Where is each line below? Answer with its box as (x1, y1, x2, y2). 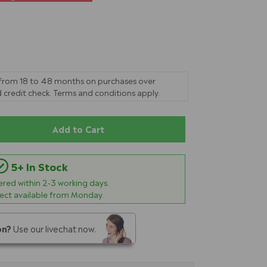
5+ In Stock (11, 159, 68, 173)
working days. (55, 176, 109, 188)
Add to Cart (52, 122, 104, 135)
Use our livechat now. (11, 222, 96, 234)
